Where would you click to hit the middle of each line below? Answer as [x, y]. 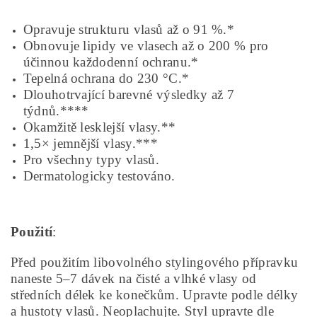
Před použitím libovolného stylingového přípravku [155, 262]
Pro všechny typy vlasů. [91, 160]
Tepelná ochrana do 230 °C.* [106, 78]
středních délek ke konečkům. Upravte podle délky [155, 295]
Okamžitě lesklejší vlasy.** [99, 127]
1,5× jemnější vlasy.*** [90, 143]
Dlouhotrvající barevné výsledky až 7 [129, 94]
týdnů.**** [56, 111]
